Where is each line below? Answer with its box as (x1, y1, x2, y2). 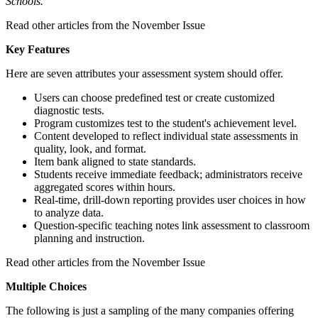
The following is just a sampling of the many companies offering (6, 304, 294, 317)
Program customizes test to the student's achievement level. (34, 116, 297, 129)
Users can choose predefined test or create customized (34, 91, 275, 104)
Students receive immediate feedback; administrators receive (34, 168, 302, 180)
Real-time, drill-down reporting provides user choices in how (34, 193, 306, 206)
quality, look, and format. (34, 142, 146, 155)
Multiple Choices (6, 280, 87, 292)
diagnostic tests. (34, 104, 104, 116)
